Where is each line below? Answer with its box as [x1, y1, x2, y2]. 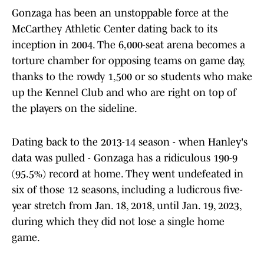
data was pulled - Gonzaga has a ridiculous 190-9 [12, 152, 237, 164]
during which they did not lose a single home [12, 216, 225, 228]
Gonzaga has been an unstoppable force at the [12, 7, 229, 19]
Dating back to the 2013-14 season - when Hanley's [12, 136, 247, 148]
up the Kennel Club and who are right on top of [12, 87, 236, 99]
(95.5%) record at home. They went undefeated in [12, 168, 243, 180]
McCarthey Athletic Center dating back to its [12, 23, 217, 35]
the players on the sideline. [12, 103, 137, 115]
